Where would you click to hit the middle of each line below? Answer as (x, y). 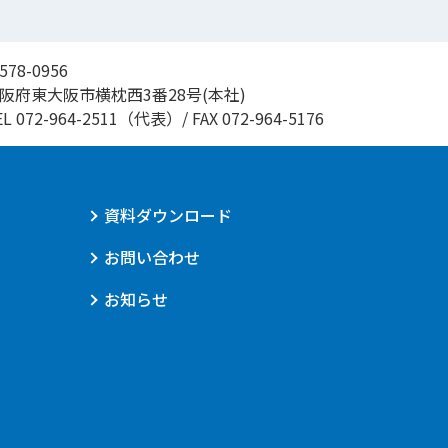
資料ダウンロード (167, 215)
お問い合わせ (151, 257)
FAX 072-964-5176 (257, 118)
